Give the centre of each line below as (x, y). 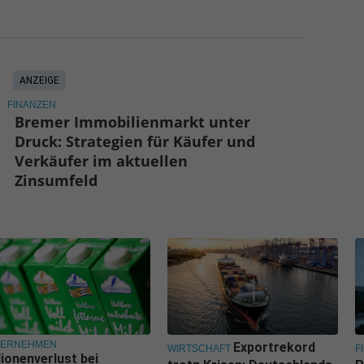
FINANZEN (31, 105)
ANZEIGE (39, 81)
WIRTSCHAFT (199, 349)
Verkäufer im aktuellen (102, 161)
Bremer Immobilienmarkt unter (133, 122)
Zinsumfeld (56, 181)
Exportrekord (274, 348)
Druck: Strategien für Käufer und (135, 142)
